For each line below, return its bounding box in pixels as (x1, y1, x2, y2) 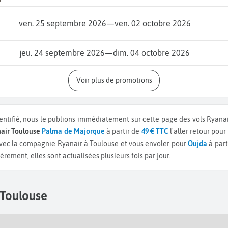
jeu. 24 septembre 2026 (19, 48, 105, 58)
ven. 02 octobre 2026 (114, 18, 191, 28)
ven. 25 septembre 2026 (18, 18, 106, 28)
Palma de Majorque (42, 127, 106, 135)
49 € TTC (141, 127, 168, 135)
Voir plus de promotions (80, 76, 152, 84)
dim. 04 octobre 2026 (112, 48, 190, 58)
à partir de (106, 127, 141, 135)
